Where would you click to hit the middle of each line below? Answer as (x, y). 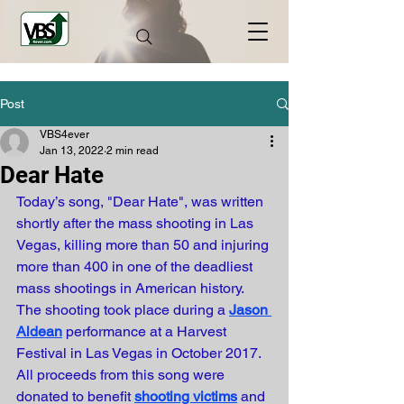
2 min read (133, 151)
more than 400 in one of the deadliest (136, 266)
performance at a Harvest (148, 331)
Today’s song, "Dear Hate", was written (142, 202)
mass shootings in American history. (132, 288)
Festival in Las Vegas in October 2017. (140, 353)
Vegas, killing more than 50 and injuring (144, 245)
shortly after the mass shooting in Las (137, 223)
